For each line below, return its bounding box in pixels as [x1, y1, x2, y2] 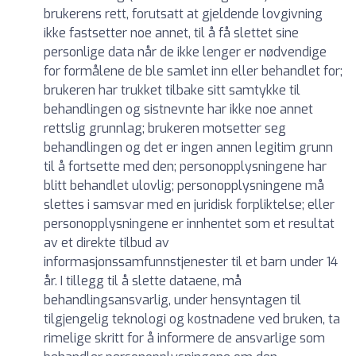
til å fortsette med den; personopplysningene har [44, 158, 327, 175]
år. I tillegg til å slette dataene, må [44, 273, 242, 289]
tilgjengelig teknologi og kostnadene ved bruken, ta [44, 311, 340, 327]
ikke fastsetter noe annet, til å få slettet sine [44, 25, 299, 41]
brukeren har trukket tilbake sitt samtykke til [44, 82, 300, 99]
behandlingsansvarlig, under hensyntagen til [44, 292, 301, 308]
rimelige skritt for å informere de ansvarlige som [44, 330, 325, 346]
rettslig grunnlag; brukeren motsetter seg [44, 120, 286, 137]
